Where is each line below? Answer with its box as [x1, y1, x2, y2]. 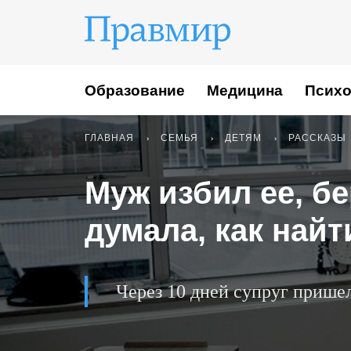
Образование [85, 81, 185, 99]
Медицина [207, 81, 283, 99]
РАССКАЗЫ [288, 132, 346, 143]
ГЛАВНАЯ [85, 132, 134, 143]
